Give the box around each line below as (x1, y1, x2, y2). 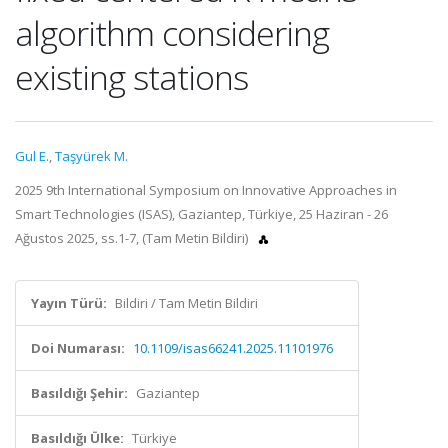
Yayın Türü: (31, 294, 107, 312)
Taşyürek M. (55, 147, 128, 165)
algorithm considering (15, 10, 329, 56)
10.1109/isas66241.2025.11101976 (133, 339, 333, 357)
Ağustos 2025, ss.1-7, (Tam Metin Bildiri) (15, 229, 251, 247)
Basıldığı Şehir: (31, 384, 128, 402)
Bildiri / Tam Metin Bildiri (115, 294, 258, 312)
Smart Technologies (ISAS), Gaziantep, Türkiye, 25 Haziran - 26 (15, 205, 388, 223)
